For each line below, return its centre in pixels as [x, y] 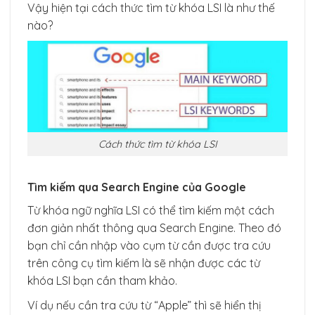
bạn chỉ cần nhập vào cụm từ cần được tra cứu [149, 246]
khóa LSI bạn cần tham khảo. [102, 281]
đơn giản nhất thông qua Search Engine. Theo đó [154, 228]
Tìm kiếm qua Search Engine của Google [137, 187]
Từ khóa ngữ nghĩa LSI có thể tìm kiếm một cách [151, 211]
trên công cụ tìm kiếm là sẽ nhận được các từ [144, 263]
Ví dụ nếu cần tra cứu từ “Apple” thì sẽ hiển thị [144, 306]
